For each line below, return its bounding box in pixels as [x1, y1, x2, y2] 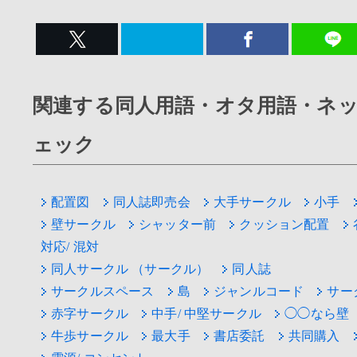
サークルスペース [51, 284, 155, 298]
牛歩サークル [51, 328, 129, 343]
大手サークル [213, 194, 292, 209]
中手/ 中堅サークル [151, 306, 262, 320]
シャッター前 [139, 217, 217, 231]
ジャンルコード [213, 284, 304, 298]
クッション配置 [239, 217, 330, 231]
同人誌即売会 [112, 194, 190, 209]
